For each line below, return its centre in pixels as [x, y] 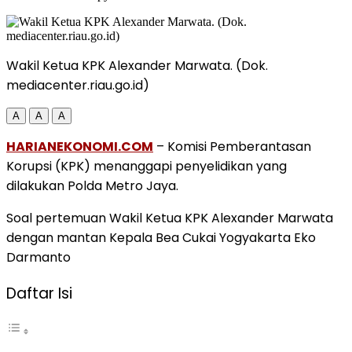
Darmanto [38, 257]
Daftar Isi [39, 294]
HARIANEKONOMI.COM [80, 146]
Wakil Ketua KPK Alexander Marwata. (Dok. [137, 65]
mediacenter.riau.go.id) [78, 85]
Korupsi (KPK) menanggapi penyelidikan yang [147, 166]
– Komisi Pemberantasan [232, 146]
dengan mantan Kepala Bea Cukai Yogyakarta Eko [161, 237]
